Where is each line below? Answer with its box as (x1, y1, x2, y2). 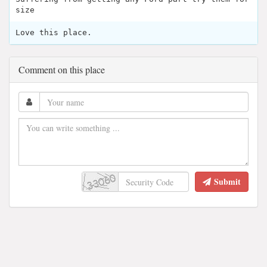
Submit (214, 175, 241, 188)
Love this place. (15, 28, 92, 38)
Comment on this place (18, 63, 105, 76)
